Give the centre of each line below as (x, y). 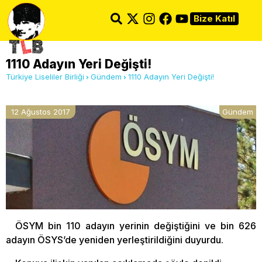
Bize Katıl (214, 18)
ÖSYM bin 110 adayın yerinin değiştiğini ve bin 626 (136, 225)
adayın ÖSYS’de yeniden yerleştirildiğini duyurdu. (115, 239)
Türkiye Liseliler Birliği (45, 77)
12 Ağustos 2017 (41, 112)
